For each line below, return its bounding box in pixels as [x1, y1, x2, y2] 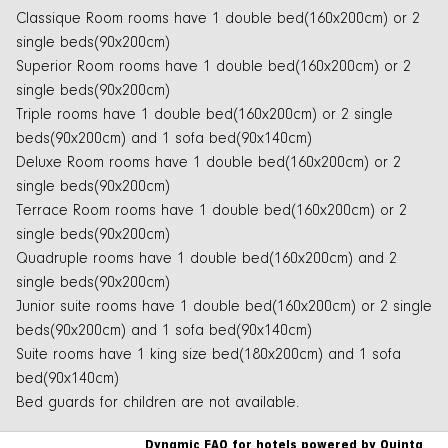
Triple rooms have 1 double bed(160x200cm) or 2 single [16, 106, 393, 123]
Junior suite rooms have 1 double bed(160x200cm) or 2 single [16, 298, 432, 315]
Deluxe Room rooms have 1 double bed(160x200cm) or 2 [16, 154, 401, 171]
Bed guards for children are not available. [16, 394, 299, 411]
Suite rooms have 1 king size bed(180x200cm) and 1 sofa [16, 346, 401, 363]
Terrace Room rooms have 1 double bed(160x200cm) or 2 [16, 202, 407, 219]
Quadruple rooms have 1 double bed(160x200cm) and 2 [16, 250, 397, 267]
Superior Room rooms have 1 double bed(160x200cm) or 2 [16, 58, 411, 75]
